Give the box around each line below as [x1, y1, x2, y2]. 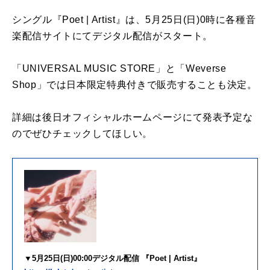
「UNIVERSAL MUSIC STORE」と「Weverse [12, 63, 227, 74]
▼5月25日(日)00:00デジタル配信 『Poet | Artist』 [24, 253, 201, 263]
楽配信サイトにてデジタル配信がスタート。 [12, 30, 213, 41]
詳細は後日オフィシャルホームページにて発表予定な [12, 111, 253, 122]
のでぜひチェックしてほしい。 [12, 128, 152, 139]
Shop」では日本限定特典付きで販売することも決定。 [12, 79, 257, 90]
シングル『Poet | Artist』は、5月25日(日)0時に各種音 [12, 14, 256, 25]
